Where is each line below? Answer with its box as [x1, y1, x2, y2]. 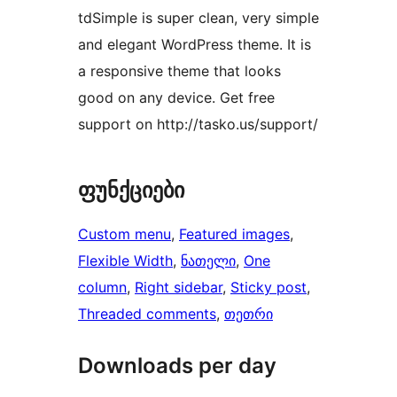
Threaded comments [78, 305, 216, 323]
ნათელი [181, 252, 236, 270]
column [78, 278, 127, 297]
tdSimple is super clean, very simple [78, 9, 319, 27]
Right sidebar [135, 278, 222, 297]
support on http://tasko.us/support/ [78, 115, 318, 134]
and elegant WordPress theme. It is [78, 35, 311, 54]
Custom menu [78, 225, 171, 244]
